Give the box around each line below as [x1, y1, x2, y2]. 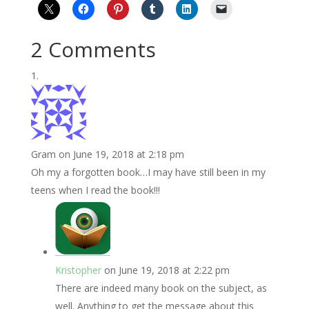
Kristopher [54, 263, 101, 277]
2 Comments [30, 35, 156, 63]
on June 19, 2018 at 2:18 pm [58, 148, 184, 161]
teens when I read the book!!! [30, 183, 160, 197]
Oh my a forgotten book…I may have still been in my [30, 166, 266, 179]
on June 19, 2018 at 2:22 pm [103, 263, 230, 277]
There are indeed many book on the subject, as [54, 281, 267, 295]
